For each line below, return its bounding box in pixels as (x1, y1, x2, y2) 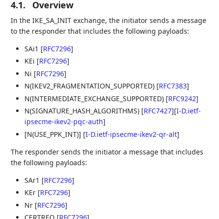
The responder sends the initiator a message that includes (11, 147, 204, 156)
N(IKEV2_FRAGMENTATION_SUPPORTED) (24, 81, 157, 90)
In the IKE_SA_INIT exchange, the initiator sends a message (11, 15, 207, 25)
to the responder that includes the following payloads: (11, 26, 190, 36)
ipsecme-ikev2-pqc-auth (24, 117, 104, 126)
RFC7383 (159, 81, 187, 90)
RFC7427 (144, 106, 172, 115)
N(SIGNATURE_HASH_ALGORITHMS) (24, 106, 142, 115)
